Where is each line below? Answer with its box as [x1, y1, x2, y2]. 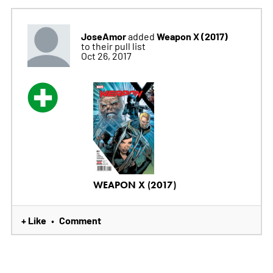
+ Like [21, 213, 46, 227]
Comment [58, 213, 101, 227]
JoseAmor [80, 29, 126, 43]
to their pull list [80, 39, 146, 52]
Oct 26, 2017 [80, 49, 132, 62]
